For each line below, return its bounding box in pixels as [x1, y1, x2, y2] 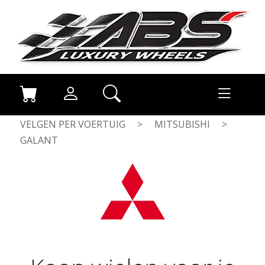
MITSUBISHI [154, 118, 210, 131]
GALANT [20, 134, 58, 147]
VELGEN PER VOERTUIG [20, 118, 125, 131]
